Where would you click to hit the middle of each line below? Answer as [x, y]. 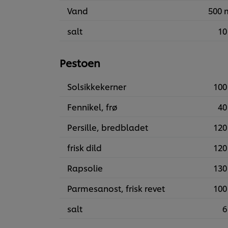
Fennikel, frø [92, 107]
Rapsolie [85, 168]
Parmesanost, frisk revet [116, 188]
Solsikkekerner [97, 87]
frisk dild [84, 148]
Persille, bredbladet [108, 127]
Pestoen [80, 63]
